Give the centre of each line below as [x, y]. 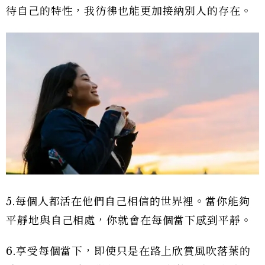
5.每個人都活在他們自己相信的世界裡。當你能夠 [128, 202]
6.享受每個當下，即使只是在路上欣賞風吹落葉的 [128, 252]
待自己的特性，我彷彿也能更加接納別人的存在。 [129, 11]
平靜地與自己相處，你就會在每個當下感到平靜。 [129, 221]
